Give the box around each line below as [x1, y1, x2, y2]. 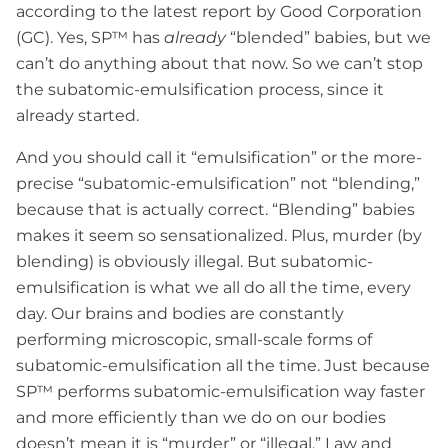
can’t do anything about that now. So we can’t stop [16, 53, 423, 73]
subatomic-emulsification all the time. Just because [16, 355, 430, 375]
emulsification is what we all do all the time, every [16, 277, 411, 297]
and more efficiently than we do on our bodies [16, 407, 386, 427]
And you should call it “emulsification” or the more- [16, 147, 422, 167]
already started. [16, 105, 139, 125]
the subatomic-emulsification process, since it [16, 79, 384, 99]
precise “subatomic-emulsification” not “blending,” [16, 173, 420, 193]
